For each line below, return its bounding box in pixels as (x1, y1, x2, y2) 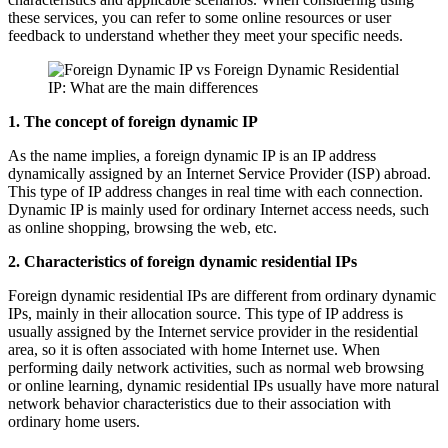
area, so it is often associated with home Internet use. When (8, 340, 380, 358)
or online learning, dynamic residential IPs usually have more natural (8, 376, 439, 394)
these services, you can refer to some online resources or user (8, 8, 391, 26)
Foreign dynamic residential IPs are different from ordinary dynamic (8, 286, 436, 304)
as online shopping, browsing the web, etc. (8, 218, 277, 236)
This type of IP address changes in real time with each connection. (8, 182, 423, 200)
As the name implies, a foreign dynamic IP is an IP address (8, 146, 376, 164)
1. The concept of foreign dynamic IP (8, 112, 258, 130)
